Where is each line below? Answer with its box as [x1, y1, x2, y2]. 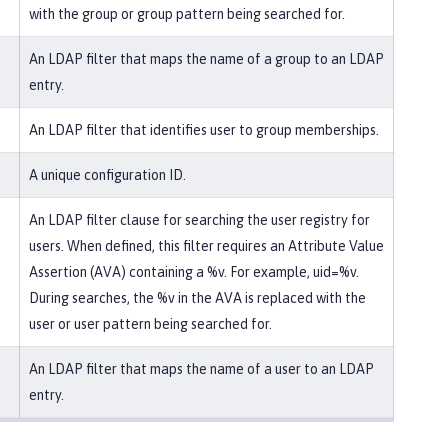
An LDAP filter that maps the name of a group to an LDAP [29, 51, 384, 67]
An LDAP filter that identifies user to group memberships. [29, 122, 379, 138]
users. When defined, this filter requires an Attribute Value [29, 238, 384, 254]
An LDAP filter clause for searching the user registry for [29, 212, 370, 228]
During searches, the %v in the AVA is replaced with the [29, 290, 366, 306]
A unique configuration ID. [29, 167, 186, 183]
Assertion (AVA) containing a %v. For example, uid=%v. [29, 264, 359, 280]
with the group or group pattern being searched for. [29, 6, 345, 22]
